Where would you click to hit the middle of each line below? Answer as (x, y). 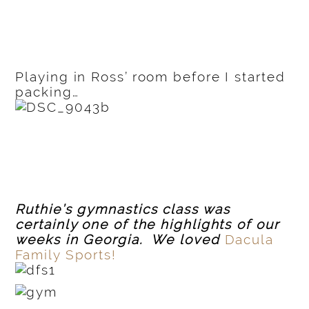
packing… (47, 92)
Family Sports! (66, 255)
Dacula (249, 240)
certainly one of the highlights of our (147, 225)
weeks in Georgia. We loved (120, 240)
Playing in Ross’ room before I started (150, 77)
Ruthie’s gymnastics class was (123, 209)
